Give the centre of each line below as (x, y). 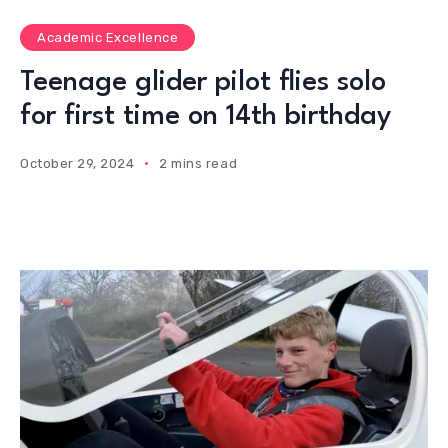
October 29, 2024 (77, 163)
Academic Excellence (108, 37)
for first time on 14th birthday (205, 117)
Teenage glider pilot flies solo (203, 83)
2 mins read (198, 163)
